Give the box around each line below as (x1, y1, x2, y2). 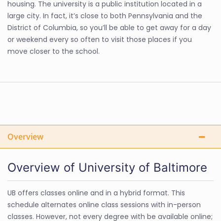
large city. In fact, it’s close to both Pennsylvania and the (7, 11, 202, 21)
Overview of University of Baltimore (7, 160, 207, 175)
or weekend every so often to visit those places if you (7, 35, 192, 44)
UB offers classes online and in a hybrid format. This (7, 188, 185, 198)
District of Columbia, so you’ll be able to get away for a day (7, 23, 211, 33)
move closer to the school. (7, 46, 100, 56)
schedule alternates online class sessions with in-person (7, 200, 201, 210)
